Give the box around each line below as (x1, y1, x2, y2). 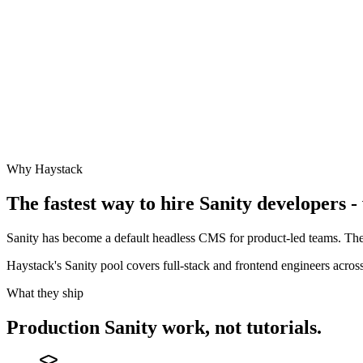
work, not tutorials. (157, 316, 322, 338)
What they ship (6, 285, 83, 300)
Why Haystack (6, 161, 83, 176)
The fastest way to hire (6, 192, 199, 214)
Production (6, 316, 105, 338)
